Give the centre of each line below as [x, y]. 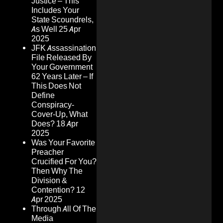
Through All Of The [64, 209]
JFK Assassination [64, 48]
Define [43, 96]
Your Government [62, 67]
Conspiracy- [53, 105]
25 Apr [70, 29]
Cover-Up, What [59, 114]
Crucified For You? [64, 162]
